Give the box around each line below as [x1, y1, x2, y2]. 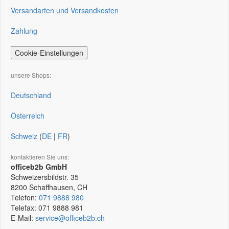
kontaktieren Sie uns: [11, 152, 69, 161]
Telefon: [11, 192, 39, 202]
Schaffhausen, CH [29, 182, 87, 192]
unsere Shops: [11, 71, 51, 79]
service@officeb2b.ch [35, 213, 105, 223]
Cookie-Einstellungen [15, 48, 83, 58]
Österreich [11, 110, 44, 121]
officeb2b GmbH [11, 162, 67, 172]
